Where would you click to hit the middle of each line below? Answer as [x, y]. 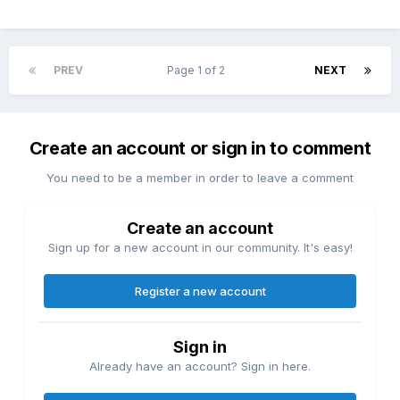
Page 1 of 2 [199, 71]
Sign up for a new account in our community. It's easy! [200, 248]
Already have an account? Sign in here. [200, 367]
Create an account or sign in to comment [200, 149]
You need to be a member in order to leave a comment [200, 178]
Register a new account [200, 292]
